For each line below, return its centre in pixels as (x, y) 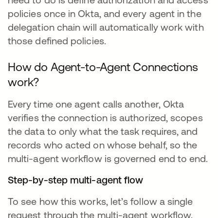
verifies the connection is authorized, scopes (105, 118)
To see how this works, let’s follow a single (100, 201)
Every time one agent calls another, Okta (96, 104)
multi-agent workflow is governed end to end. (108, 159)
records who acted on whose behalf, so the (103, 145)
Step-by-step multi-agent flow (76, 180)
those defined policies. (57, 41)
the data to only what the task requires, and (103, 131)
